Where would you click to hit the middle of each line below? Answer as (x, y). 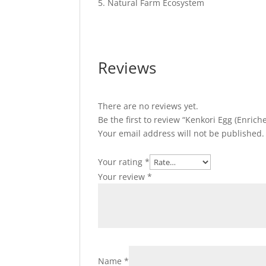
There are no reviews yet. (148, 106)
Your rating (122, 161)
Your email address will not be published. (181, 133)
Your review (123, 176)
